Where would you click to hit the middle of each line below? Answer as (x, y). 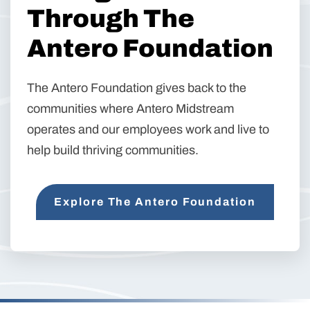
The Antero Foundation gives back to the (137, 88)
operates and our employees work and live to (148, 129)
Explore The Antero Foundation (155, 201)
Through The (111, 18)
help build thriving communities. (113, 150)
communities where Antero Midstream (130, 108)
